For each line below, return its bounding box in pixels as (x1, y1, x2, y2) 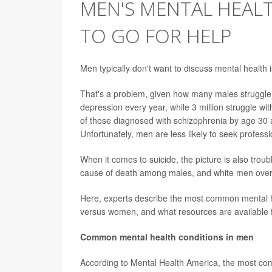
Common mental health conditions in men (80, 231, 254, 243)
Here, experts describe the (80, 192, 182, 205)
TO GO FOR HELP (80, 22, 231, 49)
